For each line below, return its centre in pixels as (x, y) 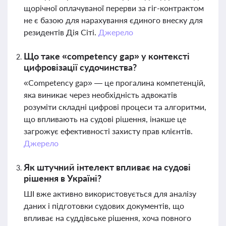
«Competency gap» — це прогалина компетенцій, (115, 82)
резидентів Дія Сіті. (61, 32)
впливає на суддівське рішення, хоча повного (107, 218)
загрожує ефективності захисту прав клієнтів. (108, 131)
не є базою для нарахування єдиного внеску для (113, 20)
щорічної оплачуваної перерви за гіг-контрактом (114, 8)
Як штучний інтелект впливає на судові (107, 167)
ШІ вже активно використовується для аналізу (110, 193)
